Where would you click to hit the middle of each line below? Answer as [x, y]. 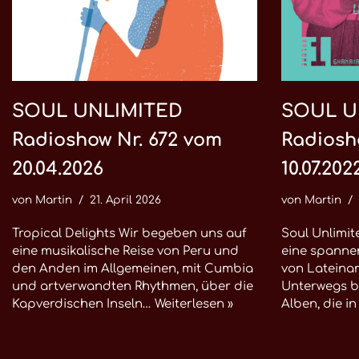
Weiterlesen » [194, 304]
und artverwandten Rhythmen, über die [133, 286]
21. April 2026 [125, 200]
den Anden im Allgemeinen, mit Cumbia [133, 269]
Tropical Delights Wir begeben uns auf [129, 234]
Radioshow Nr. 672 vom [117, 140]
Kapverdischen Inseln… [83, 304]
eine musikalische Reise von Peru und [125, 251]
